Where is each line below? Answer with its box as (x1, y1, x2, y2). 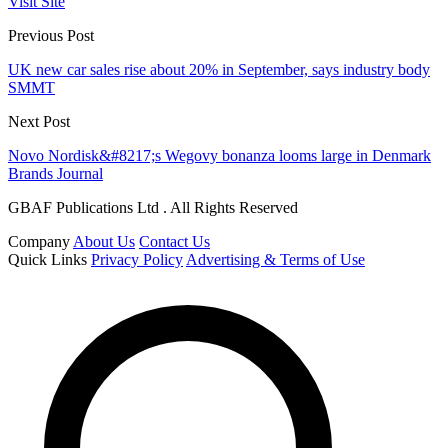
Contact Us (139, 233, 210, 251)
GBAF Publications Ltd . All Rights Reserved (8, 199, 298, 217)
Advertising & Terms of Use (186, 251, 365, 269)
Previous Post (8, 27, 94, 45)
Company (8, 233, 70, 251)
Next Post (8, 113, 70, 131)
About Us (73, 233, 135, 251)
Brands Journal (8, 165, 103, 183)
